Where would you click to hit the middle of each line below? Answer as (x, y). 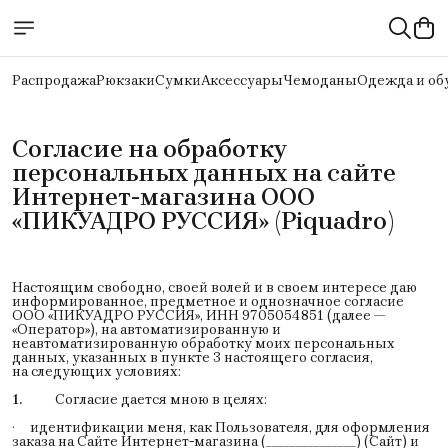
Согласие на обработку (149, 148)
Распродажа (54, 80)
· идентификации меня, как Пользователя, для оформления (221, 427)
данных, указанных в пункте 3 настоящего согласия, (192, 357)
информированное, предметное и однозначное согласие (208, 301)
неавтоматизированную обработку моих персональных (203, 343)
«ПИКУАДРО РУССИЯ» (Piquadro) (203, 220)
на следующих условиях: (96, 371)
